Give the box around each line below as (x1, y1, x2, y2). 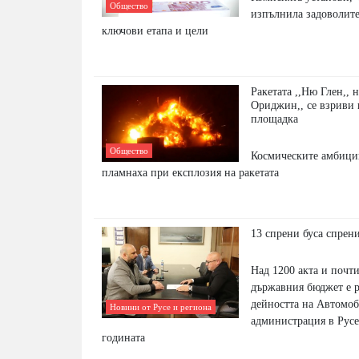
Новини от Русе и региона (110, 302, 212, 313)
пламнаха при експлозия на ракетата (102, 166, 279, 179)
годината (102, 331, 145, 345)
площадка (251, 112, 299, 126)
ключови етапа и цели (102, 24, 208, 38)
